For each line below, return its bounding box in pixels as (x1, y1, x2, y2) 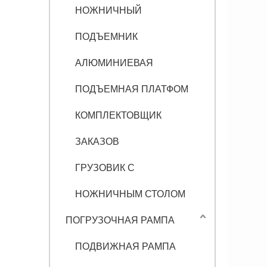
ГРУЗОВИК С (75, 163, 135, 173)
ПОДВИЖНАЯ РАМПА (75, 241, 176, 252)
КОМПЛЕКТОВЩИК (75, 110, 162, 120)
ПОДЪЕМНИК (75, 32, 138, 42)
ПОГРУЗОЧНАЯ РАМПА (66, 215, 175, 225)
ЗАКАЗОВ (75, 136, 119, 147)
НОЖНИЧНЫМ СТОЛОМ (75, 189, 185, 199)
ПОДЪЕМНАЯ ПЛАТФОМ (75, 84, 188, 94)
